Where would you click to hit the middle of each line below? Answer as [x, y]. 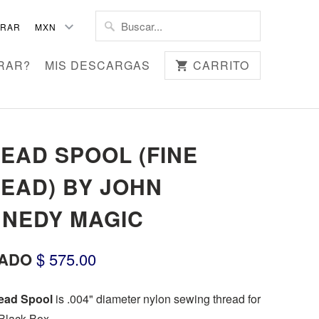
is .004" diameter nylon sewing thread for [157, 299]
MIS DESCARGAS [97, 65]
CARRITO [221, 65]
